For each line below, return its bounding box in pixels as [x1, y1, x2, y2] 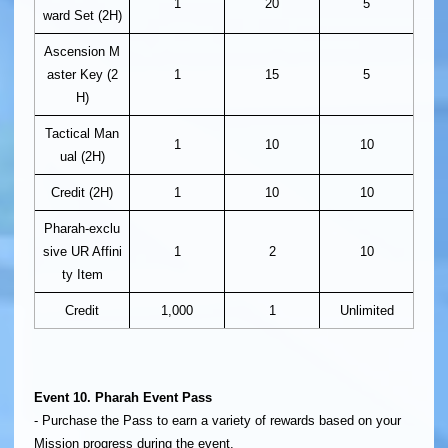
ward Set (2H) [42, 8, 122, 24]
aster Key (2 [46, 67, 118, 83]
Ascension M [44, 44, 120, 60]
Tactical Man [45, 126, 119, 142]
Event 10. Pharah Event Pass [34, 389, 212, 405]
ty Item [61, 267, 103, 283]
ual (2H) [59, 149, 105, 165]
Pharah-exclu [44, 221, 120, 237]
